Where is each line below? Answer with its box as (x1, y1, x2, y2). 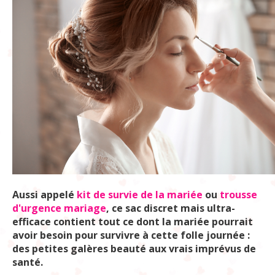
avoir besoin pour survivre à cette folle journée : (12, 228, 250, 242)
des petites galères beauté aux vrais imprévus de (12, 242, 256, 255)
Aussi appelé (12, 188, 77, 201)
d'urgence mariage (12, 201, 106, 215)
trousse (220, 188, 257, 201)
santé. (12, 255, 45, 269)
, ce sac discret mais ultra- (106, 201, 235, 215)
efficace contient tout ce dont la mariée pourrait (12, 215, 253, 228)
